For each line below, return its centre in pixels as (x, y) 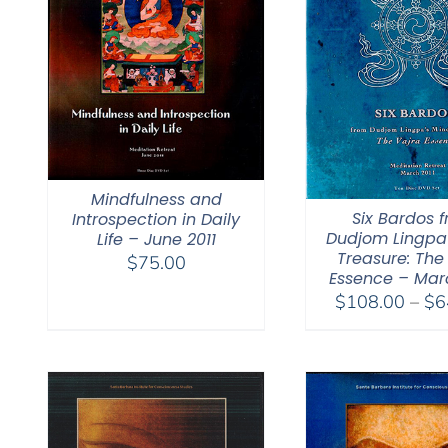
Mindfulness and (156, 199)
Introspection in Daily (156, 219)
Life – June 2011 (156, 239)
